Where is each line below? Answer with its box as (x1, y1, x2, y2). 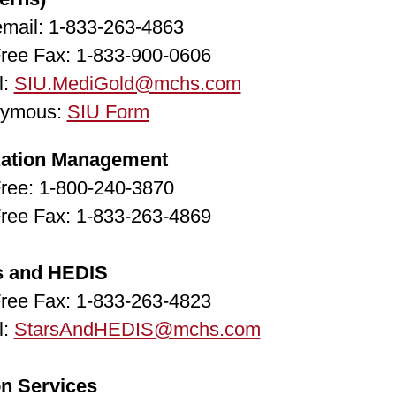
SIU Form (66, 101, 149, 123)
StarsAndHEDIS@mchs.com (13, 318, 261, 340)
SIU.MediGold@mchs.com (13, 72, 241, 95)
